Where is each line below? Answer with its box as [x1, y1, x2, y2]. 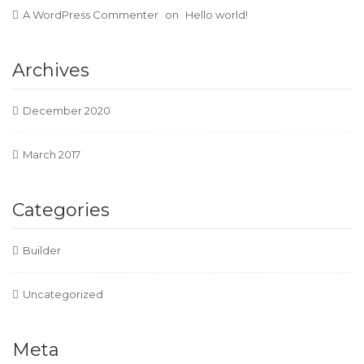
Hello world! [185, 8, 248, 22]
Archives [12, 59, 89, 82]
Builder [23, 244, 61, 258]
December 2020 [23, 104, 110, 118]
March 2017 [23, 148, 80, 162]
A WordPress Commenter [23, 8, 158, 22]
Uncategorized [23, 288, 103, 301]
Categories [12, 199, 110, 222]
